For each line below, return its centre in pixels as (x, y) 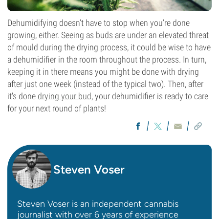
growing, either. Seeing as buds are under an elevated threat (108, 35)
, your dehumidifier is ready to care (150, 96)
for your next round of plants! (57, 108)
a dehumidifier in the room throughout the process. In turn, (107, 59)
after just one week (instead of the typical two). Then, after (105, 84)
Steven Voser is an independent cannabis (98, 204)
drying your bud (65, 96)
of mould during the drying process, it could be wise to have (109, 47)
